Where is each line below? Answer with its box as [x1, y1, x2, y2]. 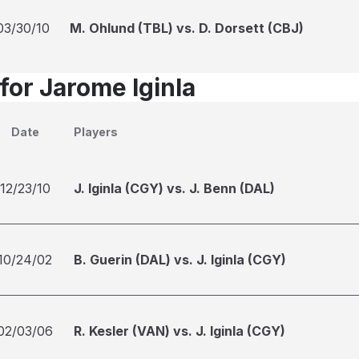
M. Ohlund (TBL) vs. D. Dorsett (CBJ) [70, 20, 304, 36]
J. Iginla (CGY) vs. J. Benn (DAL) [74, 180, 275, 196]
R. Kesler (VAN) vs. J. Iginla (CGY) [74, 323, 285, 339]
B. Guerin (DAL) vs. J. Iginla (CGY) [74, 252, 286, 268]
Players [74, 125, 118, 139]
